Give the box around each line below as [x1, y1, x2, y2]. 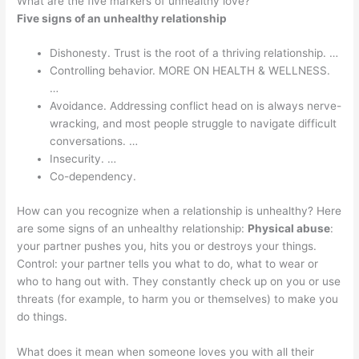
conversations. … [50, 135, 139, 148]
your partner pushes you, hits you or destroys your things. [17, 239, 317, 252]
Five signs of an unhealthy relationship [17, 11, 228, 25]
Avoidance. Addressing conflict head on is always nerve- [50, 99, 342, 113]
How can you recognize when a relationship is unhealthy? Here [17, 204, 342, 217]
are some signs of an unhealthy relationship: [17, 221, 248, 235]
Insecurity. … [50, 152, 117, 166]
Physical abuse [248, 221, 331, 235]
